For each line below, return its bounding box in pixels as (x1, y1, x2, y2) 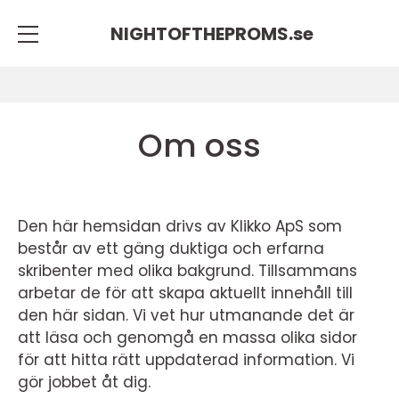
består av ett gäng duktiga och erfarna (18, 238, 324, 259)
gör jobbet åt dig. (18, 371, 151, 393)
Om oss (138, 123, 261, 168)
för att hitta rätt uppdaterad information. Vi (18, 349, 354, 370)
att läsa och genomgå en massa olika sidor (18, 327, 357, 348)
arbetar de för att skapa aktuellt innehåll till (18, 282, 353, 304)
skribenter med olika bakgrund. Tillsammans (18, 260, 357, 281)
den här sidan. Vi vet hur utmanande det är (18, 305, 354, 326)
